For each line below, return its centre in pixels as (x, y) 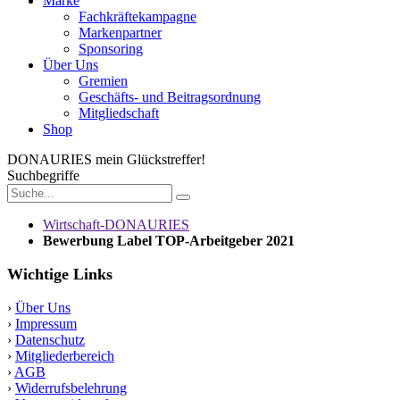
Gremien (103, 81)
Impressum (46, 324)
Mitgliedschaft (119, 113)
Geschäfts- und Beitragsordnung (170, 97)
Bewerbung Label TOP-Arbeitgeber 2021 (169, 241)
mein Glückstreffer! (150, 159)
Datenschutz (50, 340)
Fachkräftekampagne (137, 17)
